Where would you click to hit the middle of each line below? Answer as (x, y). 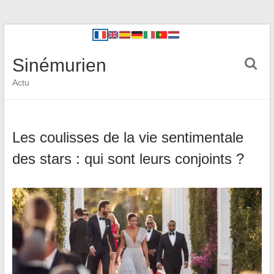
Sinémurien (59, 65)
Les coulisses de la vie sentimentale (128, 137)
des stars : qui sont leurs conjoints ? (128, 159)
